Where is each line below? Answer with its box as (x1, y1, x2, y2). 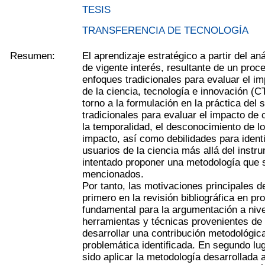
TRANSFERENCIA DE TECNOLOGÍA (82, 24, 249, 36)
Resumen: (10, 50, 56, 62)
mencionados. (82, 168, 144, 180)
